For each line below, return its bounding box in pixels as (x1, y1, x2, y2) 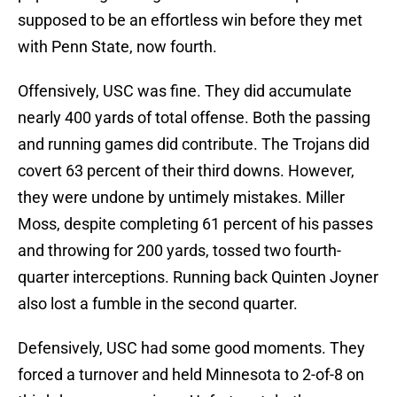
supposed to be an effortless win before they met (18, 11, 362, 30)
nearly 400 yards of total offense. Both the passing (18, 108, 370, 128)
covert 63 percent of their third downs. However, (18, 161, 354, 181)
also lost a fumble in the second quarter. (18, 294, 298, 314)
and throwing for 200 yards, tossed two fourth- (18, 241, 341, 261)
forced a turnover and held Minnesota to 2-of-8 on (18, 365, 364, 385)
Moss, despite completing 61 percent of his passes (18, 214, 373, 234)
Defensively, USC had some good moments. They (18, 339, 365, 358)
